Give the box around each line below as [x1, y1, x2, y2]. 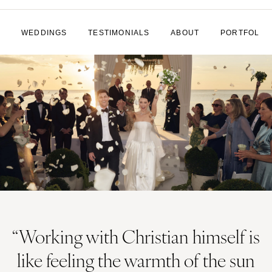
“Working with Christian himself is [12, 223, 260, 249]
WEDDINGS [21, 29, 67, 38]
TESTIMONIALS [88, 29, 150, 38]
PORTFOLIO [220, 29, 268, 38]
